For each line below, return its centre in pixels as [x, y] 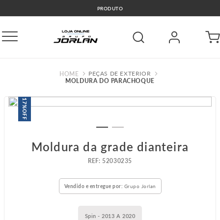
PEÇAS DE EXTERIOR [120, 73]
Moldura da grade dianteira [110, 146]
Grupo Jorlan [140, 186]
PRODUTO [110, 8]
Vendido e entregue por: [94, 186]
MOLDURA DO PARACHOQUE [110, 81]
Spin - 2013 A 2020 [110, 216]
